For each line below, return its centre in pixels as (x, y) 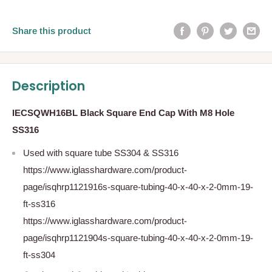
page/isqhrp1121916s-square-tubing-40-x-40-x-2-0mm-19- (138, 187)
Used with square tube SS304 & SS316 (101, 153)
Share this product (52, 30)
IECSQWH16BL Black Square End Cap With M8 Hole (123, 112)
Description (49, 86)
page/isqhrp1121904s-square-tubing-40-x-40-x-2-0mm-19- (138, 238)
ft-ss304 (39, 255)
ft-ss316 (39, 204)
